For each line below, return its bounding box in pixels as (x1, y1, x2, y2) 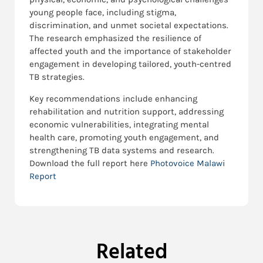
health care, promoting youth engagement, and (29, 131, 219, 143)
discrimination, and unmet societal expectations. (29, 19, 228, 31)
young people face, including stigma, (29, 6, 176, 18)
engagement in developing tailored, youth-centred (29, 58, 231, 69)
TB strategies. (29, 71, 85, 82)
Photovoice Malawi (150, 157, 225, 168)
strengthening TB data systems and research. (29, 144, 214, 156)
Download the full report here (29, 157, 150, 168)
